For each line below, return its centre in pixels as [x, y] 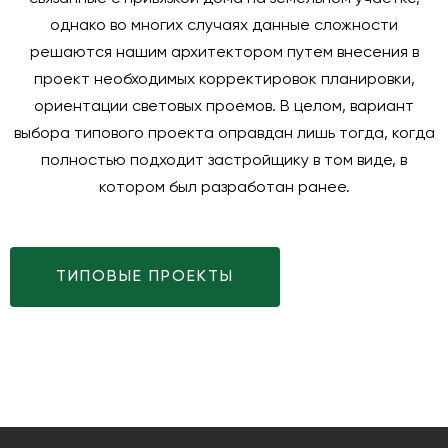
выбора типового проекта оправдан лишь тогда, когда [224, 134]
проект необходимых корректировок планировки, [224, 80]
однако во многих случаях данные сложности [224, 26]
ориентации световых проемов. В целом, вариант [224, 107]
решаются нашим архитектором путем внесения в [224, 53]
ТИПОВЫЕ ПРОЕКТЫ [145, 277]
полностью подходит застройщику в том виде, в [224, 161]
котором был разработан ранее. [224, 188]
